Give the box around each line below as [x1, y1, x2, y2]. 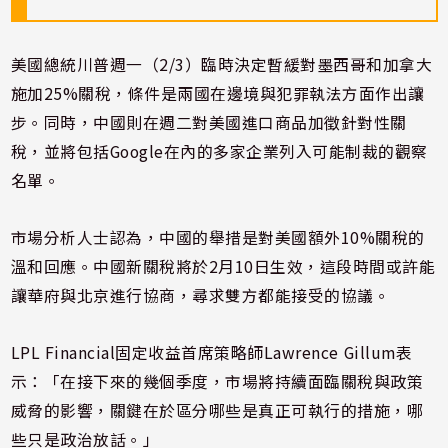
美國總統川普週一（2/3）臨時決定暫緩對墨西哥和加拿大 [10, 52, 433, 76]
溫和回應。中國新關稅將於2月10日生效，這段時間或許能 [10, 254, 436, 278]
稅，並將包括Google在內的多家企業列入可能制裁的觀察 [10, 139, 428, 163]
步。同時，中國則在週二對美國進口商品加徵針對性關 [10, 110, 407, 134]
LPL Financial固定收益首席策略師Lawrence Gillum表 [10, 340, 413, 364]
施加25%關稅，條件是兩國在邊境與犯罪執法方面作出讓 [10, 81, 425, 105]
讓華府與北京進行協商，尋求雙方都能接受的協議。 [10, 283, 391, 307]
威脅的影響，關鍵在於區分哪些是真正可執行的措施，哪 [10, 398, 424, 422]
